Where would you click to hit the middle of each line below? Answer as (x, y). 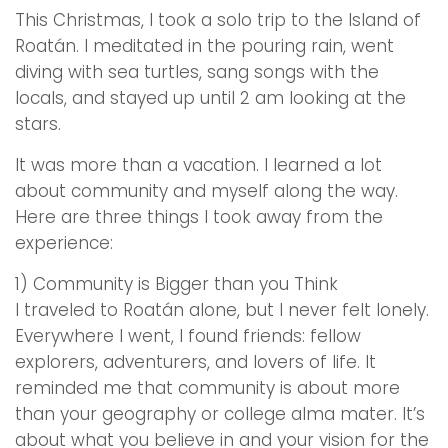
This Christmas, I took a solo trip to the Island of (218, 20)
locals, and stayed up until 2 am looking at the (210, 98)
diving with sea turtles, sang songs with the (197, 72)
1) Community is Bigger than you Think (176, 284)
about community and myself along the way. (206, 191)
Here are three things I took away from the (199, 217)
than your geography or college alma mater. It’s (220, 414)
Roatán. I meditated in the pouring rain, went (204, 46)
